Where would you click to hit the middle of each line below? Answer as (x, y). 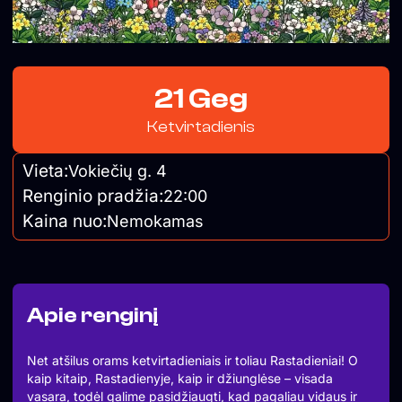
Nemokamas (155, 221)
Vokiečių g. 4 (118, 170)
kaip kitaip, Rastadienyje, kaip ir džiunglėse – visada (180, 378)
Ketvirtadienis (201, 127)
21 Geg (201, 98)
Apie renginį (93, 315)
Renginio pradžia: (93, 196)
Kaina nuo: (65, 221)
